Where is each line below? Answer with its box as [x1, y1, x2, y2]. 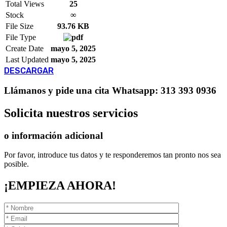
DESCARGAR [4, 66, 54, 75]
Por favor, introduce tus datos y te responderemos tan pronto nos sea [4, 150, 221, 160]
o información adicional [4, 130, 103, 141]
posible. [4, 160, 29, 169]
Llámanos [4, 85, 46, 96]
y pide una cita [46, 85, 112, 96]
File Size [6, 22, 33, 30]
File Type [6, 33, 36, 42]
